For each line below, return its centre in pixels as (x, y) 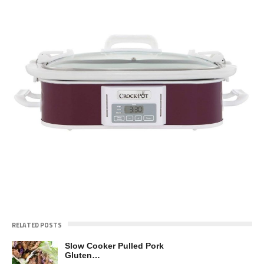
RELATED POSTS (37, 225)
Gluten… (82, 255)
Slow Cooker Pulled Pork (114, 246)
